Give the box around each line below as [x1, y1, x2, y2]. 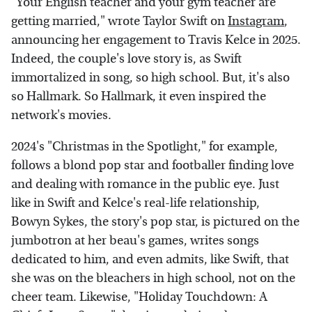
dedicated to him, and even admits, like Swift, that [11, 252, 289, 267]
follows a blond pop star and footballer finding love [11, 158, 294, 173]
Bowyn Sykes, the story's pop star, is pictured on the [11, 214, 299, 230]
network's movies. [11, 108, 111, 123]
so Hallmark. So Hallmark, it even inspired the [11, 89, 266, 104]
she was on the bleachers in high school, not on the [11, 271, 295, 286]
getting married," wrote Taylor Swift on [11, 14, 228, 29]
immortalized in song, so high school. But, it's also [11, 70, 290, 86]
